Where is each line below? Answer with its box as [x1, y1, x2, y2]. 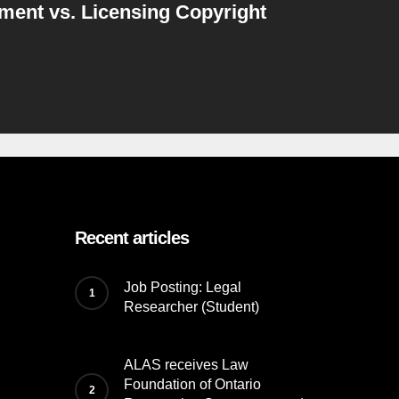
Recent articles [75, 228, 190, 248]
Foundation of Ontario [124, 377, 262, 392]
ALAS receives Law [124, 357, 249, 372]
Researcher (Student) [124, 299, 260, 314]
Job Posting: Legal [124, 280, 242, 295]
